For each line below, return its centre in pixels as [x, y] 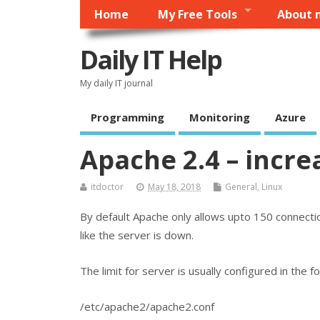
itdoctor [107, 186]
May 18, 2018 [174, 186]
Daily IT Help [151, 59]
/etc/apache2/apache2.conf [147, 307]
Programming [127, 117]
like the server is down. [137, 235]
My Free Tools [197, 15]
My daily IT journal [116, 83]
